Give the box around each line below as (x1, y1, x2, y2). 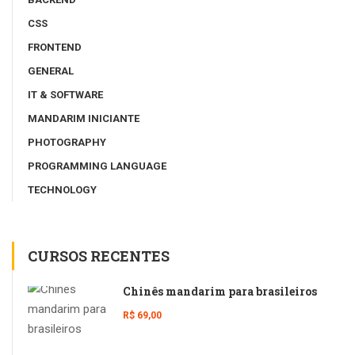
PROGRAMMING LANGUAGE (28, 159, 166, 172)
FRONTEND (28, 40, 82, 53)
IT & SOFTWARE (28, 88, 103, 101)
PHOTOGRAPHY (28, 136, 106, 148)
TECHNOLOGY (28, 183, 97, 196)
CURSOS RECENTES (28, 246, 170, 265)
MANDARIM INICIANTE (28, 112, 139, 124)
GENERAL (28, 64, 74, 77)
